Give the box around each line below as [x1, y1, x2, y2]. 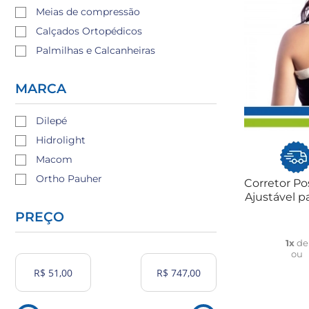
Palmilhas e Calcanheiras [36, 44, 155, 57]
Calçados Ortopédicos [36, 25, 142, 37]
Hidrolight [36, 134, 86, 146]
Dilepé [36, 114, 67, 127]
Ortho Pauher [36, 172, 102, 185]
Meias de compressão [36, 6, 140, 18]
